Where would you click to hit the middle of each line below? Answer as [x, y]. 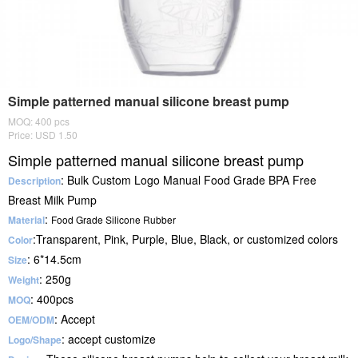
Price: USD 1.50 [43, 135]
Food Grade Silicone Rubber [113, 219]
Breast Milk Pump [54, 200]
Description [34, 181]
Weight [24, 280]
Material [26, 220]
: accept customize [109, 339]
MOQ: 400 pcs [39, 121]
